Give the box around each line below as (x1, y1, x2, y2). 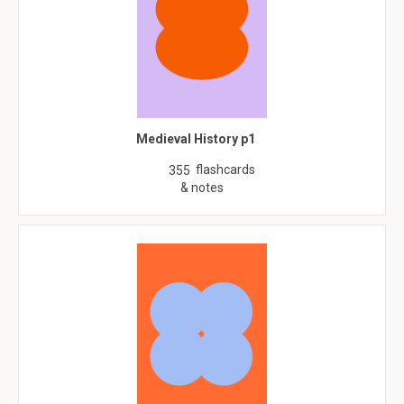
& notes (180, 180, 224, 195)
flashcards (196, 162, 255, 177)
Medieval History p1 (135, 132, 255, 146)
